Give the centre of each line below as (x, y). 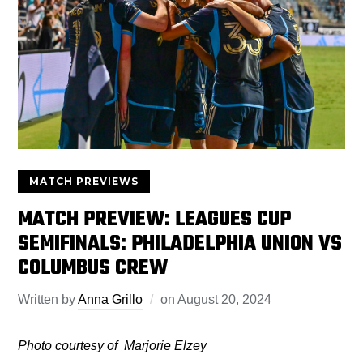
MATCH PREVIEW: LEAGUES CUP (155, 220)
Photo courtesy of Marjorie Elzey (113, 346)
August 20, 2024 (225, 300)
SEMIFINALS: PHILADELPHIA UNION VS (180, 244)
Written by (48, 300)
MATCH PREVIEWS (84, 181)
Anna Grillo (111, 300)
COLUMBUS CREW (93, 269)
